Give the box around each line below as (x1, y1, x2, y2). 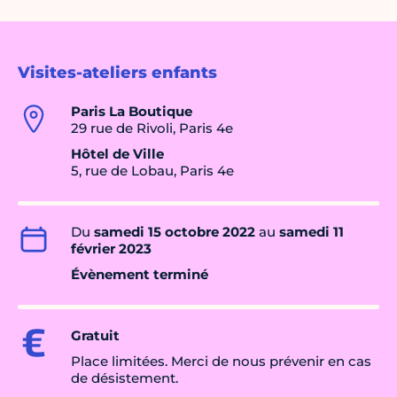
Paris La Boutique (71, 103, 192, 121)
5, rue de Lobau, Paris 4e (71, 162, 234, 180)
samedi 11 (279, 223, 344, 241)
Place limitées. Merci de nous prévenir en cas (71, 353, 371, 370)
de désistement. (71, 370, 178, 387)
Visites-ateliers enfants (18, 63, 217, 83)
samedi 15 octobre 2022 (94, 223, 255, 241)
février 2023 (71, 240, 152, 258)
